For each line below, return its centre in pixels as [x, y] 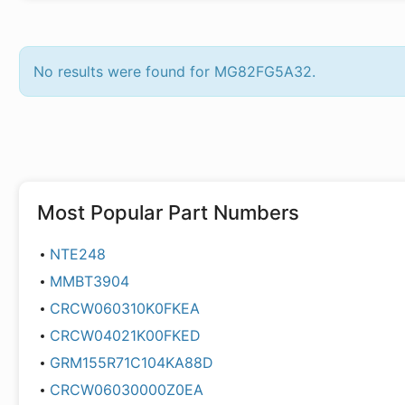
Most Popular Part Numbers [168, 212]
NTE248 [77, 254]
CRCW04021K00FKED [125, 335]
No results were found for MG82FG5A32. [174, 71]
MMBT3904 [89, 281]
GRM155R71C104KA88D [131, 363]
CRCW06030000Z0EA [126, 390]
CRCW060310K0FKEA [124, 308]
